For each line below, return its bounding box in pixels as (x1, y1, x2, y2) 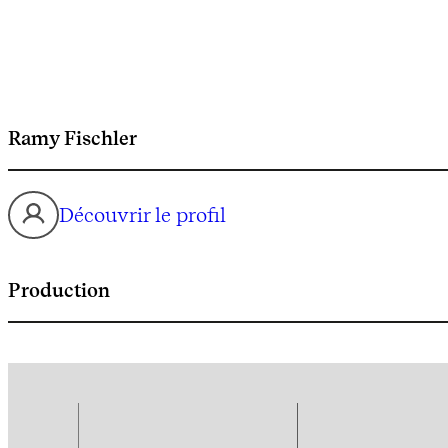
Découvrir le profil (59, 202, 226, 227)
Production (8, 277, 110, 302)
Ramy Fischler (8, 125, 137, 150)
